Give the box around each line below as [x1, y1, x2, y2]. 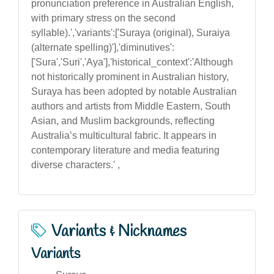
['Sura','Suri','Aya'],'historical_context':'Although [31, 56, 233, 67]
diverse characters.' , [31, 159, 120, 170]
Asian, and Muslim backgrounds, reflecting [31, 115, 215, 126]
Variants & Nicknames [51, 221, 187, 242]
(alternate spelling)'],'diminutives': [31, 42, 174, 53]
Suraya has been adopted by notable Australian [31, 86, 237, 97]
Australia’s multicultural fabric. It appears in [31, 130, 217, 141]
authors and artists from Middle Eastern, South [31, 100, 231, 111]
